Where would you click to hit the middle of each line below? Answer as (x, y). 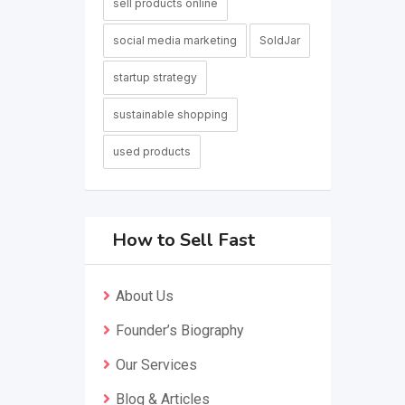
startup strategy (155, 77)
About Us (144, 296)
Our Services (156, 365)
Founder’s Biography (179, 330)
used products (151, 151)
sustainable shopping (170, 114)
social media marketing (174, 40)
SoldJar (279, 40)
